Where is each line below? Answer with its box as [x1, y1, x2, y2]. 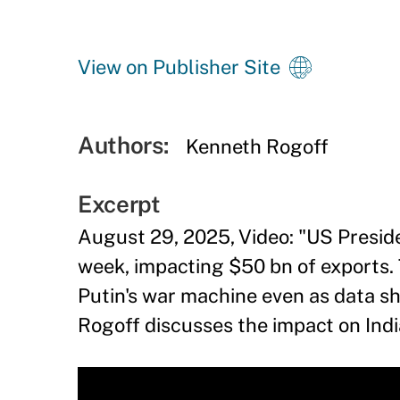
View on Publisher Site [78, 55, 280, 79]
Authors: [78, 131, 169, 159]
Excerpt [78, 190, 161, 218]
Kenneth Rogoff [186, 135, 329, 158]
